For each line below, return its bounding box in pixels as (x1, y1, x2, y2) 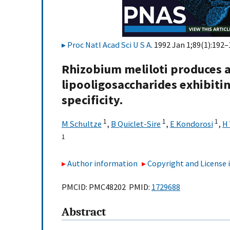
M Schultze (62, 119, 102, 129)
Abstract (62, 205, 106, 219)
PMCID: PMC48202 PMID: (62, 182, 151, 193)
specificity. (62, 92, 123, 108)
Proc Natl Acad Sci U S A (67, 40, 151, 50)
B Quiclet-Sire (111, 119, 161, 129)
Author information (67, 158, 138, 168)
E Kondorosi (170, 119, 213, 129)
